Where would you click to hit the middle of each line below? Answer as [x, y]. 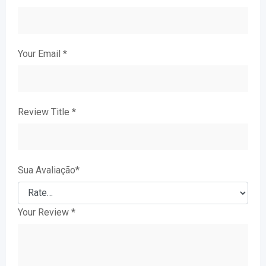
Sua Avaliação [47, 170]
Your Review [45, 212]
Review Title [45, 112]
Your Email [40, 53]
